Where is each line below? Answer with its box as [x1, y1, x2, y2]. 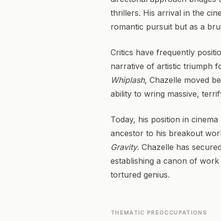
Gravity [110, 142, 137, 152]
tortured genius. [110, 170, 170, 180]
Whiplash [110, 75, 145, 85]
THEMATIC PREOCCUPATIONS [110, 209, 207, 216]
